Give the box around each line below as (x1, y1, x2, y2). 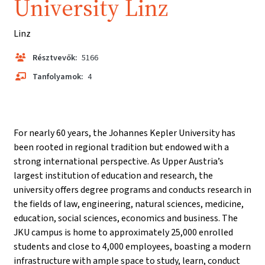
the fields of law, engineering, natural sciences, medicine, (14, 198, 244, 210)
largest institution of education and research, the (14, 169, 213, 182)
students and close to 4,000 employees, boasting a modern (14, 240, 251, 253)
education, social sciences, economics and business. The (14, 212, 238, 224)
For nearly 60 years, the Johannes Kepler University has (14, 127, 235, 139)
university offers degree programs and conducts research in (14, 183, 251, 196)
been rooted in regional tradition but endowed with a (14, 141, 229, 153)
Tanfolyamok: (33, 70, 83, 82)
